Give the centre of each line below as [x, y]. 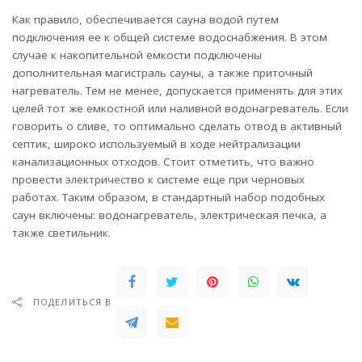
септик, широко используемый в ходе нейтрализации [156, 143]
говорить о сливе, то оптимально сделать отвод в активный [177, 126]
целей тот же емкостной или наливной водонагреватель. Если [180, 108]
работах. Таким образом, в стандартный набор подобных [168, 197]
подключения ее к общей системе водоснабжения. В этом [170, 37]
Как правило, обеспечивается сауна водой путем [145, 19]
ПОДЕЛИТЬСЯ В [73, 301]
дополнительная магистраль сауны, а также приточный [162, 72]
